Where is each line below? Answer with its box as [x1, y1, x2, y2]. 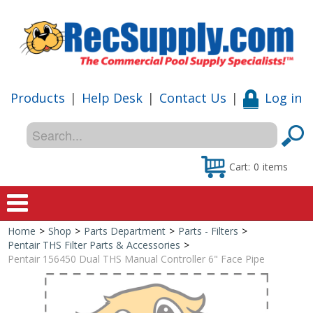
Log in [264, 89, 302, 106]
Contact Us [159, 89, 226, 106]
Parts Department [84, 224, 166, 238]
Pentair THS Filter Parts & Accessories [8, 238, 181, 252]
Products [10, 89, 65, 106]
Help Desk [81, 89, 143, 106]
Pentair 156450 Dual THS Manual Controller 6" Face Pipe [8, 252, 265, 265]
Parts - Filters [178, 224, 239, 238]
